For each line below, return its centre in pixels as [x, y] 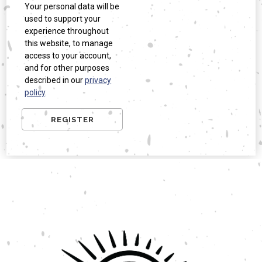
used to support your [63, 19]
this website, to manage [69, 44]
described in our [55, 80]
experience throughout [67, 31]
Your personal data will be [72, 7]
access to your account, [68, 56]
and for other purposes [67, 68]
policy [35, 93]
